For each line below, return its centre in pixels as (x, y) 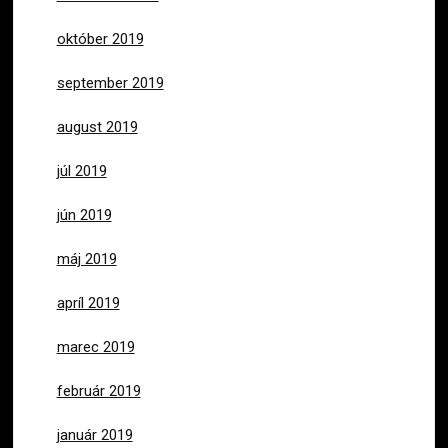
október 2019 (100, 38)
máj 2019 (86, 258)
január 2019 (94, 434)
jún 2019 (84, 214)
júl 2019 (81, 170)
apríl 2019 (88, 302)
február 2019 (98, 390)
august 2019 (97, 126)
